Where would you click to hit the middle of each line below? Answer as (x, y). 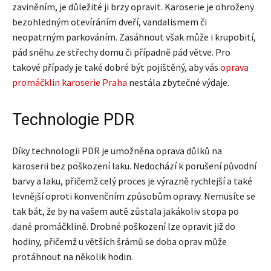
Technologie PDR (73, 120)
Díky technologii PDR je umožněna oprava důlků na (117, 151)
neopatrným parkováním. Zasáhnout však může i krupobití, (134, 37)
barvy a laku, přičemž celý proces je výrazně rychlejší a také (132, 181)
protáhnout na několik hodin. (73, 257)
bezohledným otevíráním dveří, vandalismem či (109, 22)
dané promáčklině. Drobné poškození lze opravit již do (124, 227)
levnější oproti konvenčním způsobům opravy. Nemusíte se (134, 196)
